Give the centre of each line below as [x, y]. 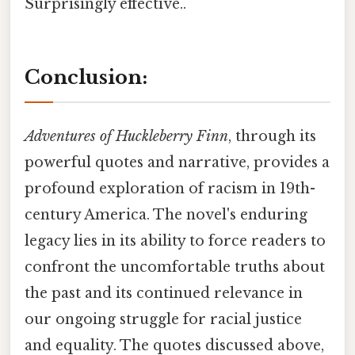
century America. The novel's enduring [166, 215]
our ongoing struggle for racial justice [163, 320]
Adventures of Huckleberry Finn [126, 137]
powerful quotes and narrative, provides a [177, 163]
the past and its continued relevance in [164, 294]
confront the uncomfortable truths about [175, 267]
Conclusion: [86, 77]
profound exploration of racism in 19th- [170, 189]
